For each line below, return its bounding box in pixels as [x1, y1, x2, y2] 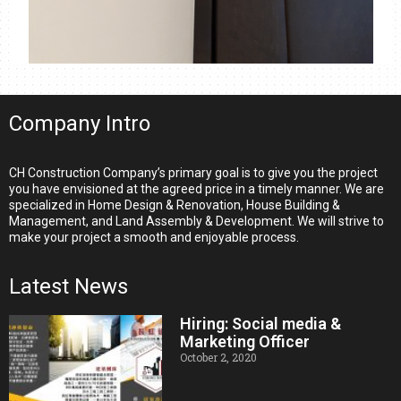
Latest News [9, 274, 128, 299]
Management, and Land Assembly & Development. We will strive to [9, 214, 384, 228]
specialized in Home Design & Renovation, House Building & [9, 198, 340, 212]
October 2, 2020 [180, 350, 258, 364]
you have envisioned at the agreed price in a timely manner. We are [9, 182, 384, 196]
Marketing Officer [180, 332, 311, 351]
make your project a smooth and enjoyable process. [9, 230, 299, 244]
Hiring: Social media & [180, 314, 342, 333]
